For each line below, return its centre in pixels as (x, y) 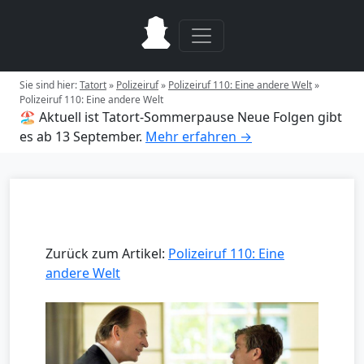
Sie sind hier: (50, 85)
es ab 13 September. (81, 136)
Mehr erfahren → (199, 136)
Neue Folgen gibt (290, 117)
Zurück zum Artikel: (107, 253)
